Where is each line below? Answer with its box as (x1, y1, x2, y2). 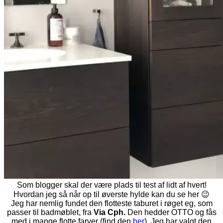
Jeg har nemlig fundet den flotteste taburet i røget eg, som (10, 199, 213, 208)
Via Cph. (93, 208, 127, 217)
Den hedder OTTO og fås (127, 208, 217, 217)
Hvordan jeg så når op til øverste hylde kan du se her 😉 (13, 190, 210, 199)
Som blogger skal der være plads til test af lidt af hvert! (16, 180, 207, 189)
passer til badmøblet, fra (6, 208, 94, 217)
